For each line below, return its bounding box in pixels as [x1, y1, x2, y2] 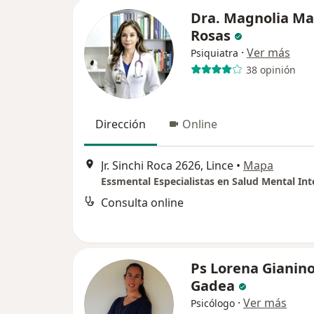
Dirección [95, 116, 146, 132]
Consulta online [101, 195, 184, 211]
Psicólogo [191, 296, 235, 310]
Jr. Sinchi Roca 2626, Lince [101, 158, 233, 174]
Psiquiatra [191, 46, 238, 60]
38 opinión [245, 62, 296, 76]
